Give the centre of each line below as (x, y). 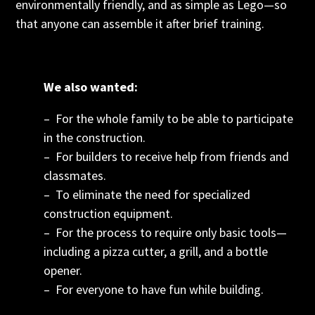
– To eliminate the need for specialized (147, 194)
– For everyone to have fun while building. (154, 289)
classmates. (75, 175)
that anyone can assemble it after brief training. (140, 24)
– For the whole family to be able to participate (169, 118)
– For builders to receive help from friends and (167, 156)
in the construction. (95, 137)
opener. (63, 270)
